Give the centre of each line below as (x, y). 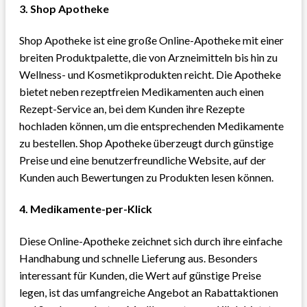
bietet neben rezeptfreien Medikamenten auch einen (142, 92)
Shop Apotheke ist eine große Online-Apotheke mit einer (151, 40)
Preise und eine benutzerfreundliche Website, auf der (143, 160)
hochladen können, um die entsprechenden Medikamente (151, 126)
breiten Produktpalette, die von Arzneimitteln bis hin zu (148, 58)
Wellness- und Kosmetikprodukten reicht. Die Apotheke (150, 75)
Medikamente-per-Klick (91, 209)
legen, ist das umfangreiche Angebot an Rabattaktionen (149, 292)
